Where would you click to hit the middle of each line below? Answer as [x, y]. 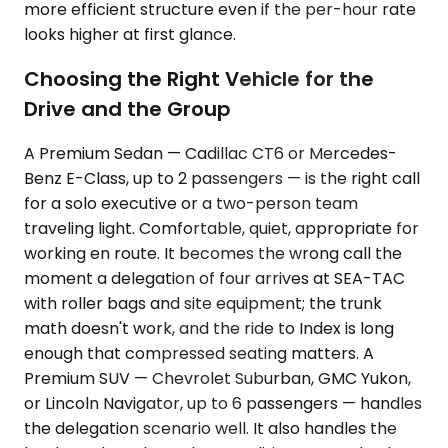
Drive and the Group [127, 108]
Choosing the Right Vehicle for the [199, 78]
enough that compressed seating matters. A [199, 353]
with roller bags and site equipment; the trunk [203, 303]
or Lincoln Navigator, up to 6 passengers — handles [223, 403]
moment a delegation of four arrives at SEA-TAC [214, 278]
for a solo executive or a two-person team [191, 203]
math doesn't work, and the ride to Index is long [209, 328]
